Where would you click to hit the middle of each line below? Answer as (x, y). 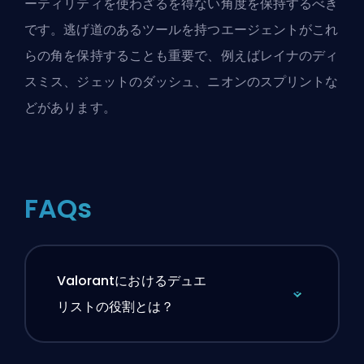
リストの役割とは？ (115, 307)
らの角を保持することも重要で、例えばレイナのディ (182, 55)
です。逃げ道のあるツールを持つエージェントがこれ (182, 29)
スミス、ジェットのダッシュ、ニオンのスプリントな (182, 81)
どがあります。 (70, 107)
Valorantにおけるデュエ (131, 281)
